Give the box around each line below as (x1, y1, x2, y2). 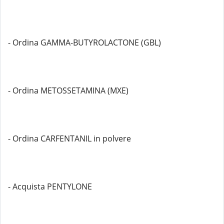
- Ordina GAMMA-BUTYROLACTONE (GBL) (8, 37, 161, 48)
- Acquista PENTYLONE (8, 181, 92, 192)
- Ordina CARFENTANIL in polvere (8, 133, 131, 144)
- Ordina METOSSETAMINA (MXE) (8, 85, 128, 96)
